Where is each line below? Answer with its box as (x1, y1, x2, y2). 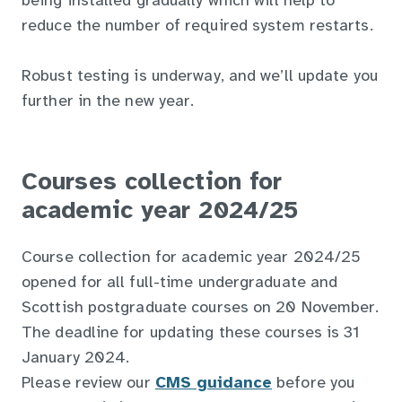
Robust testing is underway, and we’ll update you (22, 67, 378, 85)
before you (272, 375, 355, 393)
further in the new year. (22, 92, 195, 110)
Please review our (22, 375, 155, 393)
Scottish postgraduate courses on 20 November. (22, 300, 380, 318)
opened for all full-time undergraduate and (22, 275, 338, 293)
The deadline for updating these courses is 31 (22, 325, 360, 343)
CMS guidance (154, 375, 273, 393)
